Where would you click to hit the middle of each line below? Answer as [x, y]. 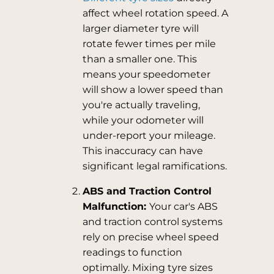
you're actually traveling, [141, 105]
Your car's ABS [183, 206]
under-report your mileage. [149, 135]
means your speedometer [146, 74]
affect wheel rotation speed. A [155, 13]
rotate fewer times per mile [149, 44]
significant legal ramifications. [154, 166]
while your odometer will [143, 120]
